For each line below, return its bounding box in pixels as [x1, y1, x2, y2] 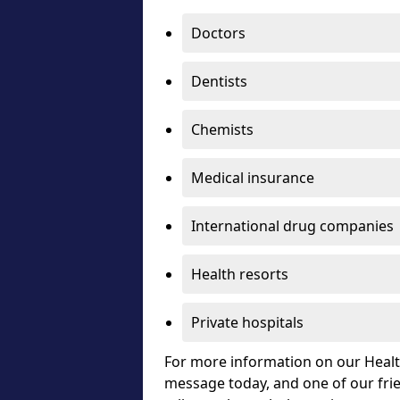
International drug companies [191, 216, 394, 236]
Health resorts [191, 264, 288, 284]
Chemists [191, 120, 254, 139]
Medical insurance [191, 168, 318, 187]
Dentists [191, 71, 247, 91]
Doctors [191, 23, 246, 43]
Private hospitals [191, 312, 304, 332]
